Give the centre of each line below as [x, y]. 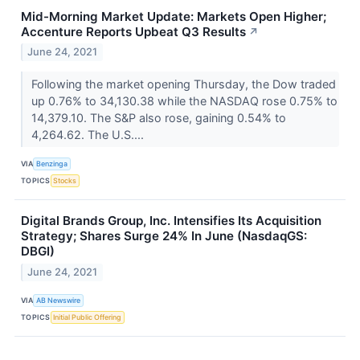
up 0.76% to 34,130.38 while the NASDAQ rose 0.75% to [184, 101]
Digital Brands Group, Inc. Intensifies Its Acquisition [171, 221]
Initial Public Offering [88, 317]
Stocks [65, 180]
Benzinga [52, 163]
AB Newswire [59, 300]
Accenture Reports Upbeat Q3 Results [133, 31]
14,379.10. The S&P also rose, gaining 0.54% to [158, 118]
